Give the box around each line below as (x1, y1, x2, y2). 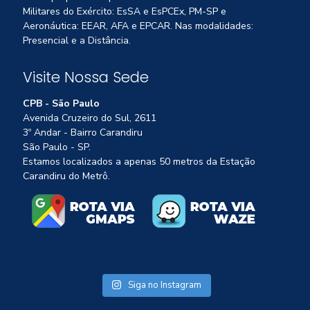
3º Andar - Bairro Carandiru (23, 125, 143, 139)
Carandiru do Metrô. (23, 169, 110, 183)
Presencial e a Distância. (23, 33, 131, 47)
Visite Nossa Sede (23, 66, 149, 87)
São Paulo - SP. (23, 140, 91, 154)
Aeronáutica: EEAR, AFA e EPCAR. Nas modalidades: (23, 19, 253, 33)
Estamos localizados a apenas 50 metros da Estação (23, 154, 255, 168)
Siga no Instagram (128, 278, 202, 291)
